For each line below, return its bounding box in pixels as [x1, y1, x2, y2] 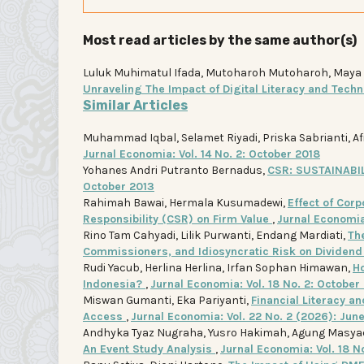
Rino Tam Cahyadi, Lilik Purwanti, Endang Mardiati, [83, 227, 348, 242]
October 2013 [83, 179, 154, 193]
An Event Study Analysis [83, 341, 215, 356]
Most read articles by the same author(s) [83, 32, 357, 48]
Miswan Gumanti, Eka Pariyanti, [83, 292, 251, 307]
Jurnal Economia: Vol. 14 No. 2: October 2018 [83, 146, 320, 161]
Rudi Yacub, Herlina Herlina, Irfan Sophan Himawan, [83, 260, 353, 275]
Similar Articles [83, 97, 188, 113]
